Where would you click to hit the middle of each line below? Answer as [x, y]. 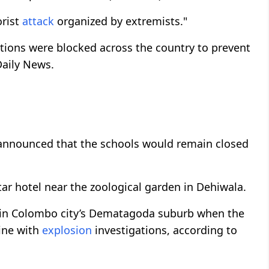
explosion [67, 230]
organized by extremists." [122, 21]
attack [38, 21]
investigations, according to [165, 230]
